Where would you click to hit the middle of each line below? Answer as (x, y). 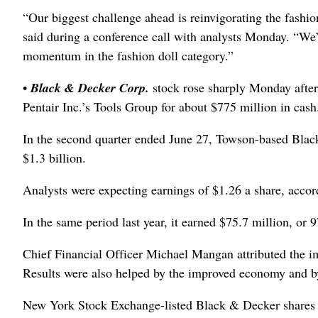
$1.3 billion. (54, 158)
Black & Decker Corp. (90, 88)
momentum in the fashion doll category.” (128, 55)
